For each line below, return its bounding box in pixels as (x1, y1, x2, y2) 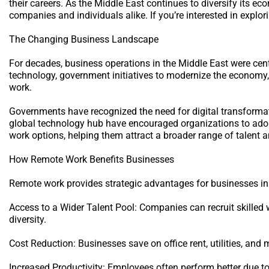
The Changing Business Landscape (9, 33, 159, 45)
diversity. (9, 213, 46, 225)
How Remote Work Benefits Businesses (9, 153, 174, 165)
